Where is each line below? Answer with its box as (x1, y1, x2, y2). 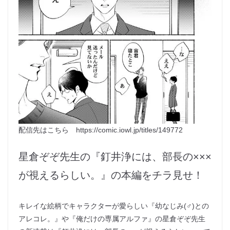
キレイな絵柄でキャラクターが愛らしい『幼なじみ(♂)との (18, 202, 209, 210)
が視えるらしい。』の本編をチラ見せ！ (18, 169, 203, 181)
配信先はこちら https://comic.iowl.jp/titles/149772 (18, 126, 183, 135)
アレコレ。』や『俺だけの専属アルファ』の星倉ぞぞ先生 (18, 215, 205, 223)
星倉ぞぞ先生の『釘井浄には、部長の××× (18, 151, 212, 163)
